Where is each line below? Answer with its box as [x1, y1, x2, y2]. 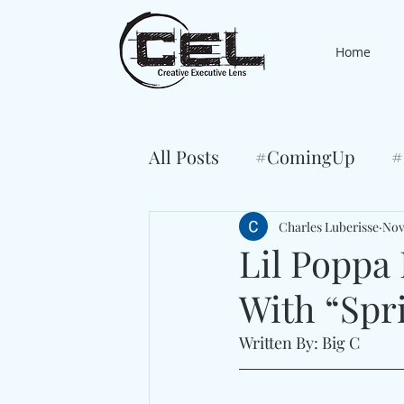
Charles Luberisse [279, 217, 379, 235]
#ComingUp [255, 144, 355, 169]
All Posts [149, 144, 219, 169]
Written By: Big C [239, 332, 363, 353]
